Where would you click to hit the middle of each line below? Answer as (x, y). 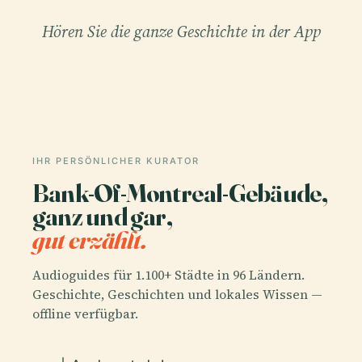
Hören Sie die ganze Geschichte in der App (181, 31)
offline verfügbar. (85, 314)
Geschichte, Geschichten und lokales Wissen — (177, 295)
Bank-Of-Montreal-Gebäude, (180, 192)
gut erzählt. (90, 239)
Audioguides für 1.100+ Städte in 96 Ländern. (168, 275)
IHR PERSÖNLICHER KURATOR (116, 160)
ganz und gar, (102, 216)
